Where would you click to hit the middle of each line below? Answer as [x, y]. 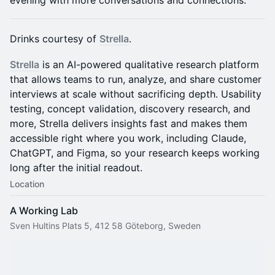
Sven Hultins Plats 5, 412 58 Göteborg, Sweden [105, 226]
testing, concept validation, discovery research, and [130, 109]
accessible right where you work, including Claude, [128, 138]
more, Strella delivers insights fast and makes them [129, 123]
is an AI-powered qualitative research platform [149, 64]
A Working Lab [44, 211]
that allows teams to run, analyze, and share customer [136, 79]
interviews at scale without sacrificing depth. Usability [136, 94]
